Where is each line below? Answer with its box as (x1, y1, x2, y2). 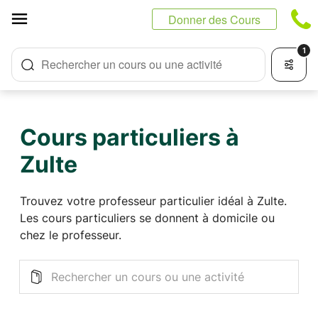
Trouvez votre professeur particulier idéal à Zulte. (20, 194, 287, 208)
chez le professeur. (20, 228, 121, 242)
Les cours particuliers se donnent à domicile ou (20, 211, 275, 225)
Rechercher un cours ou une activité (41, 56, 222, 72)
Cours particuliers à (20, 124, 239, 151)
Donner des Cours (168, 11, 261, 28)
